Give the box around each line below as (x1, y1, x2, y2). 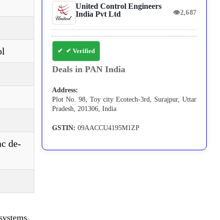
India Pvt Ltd (76, 10, 121, 19)
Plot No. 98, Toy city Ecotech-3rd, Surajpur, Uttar (52, 96, 197, 104)
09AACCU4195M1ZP (76, 124, 140, 132)
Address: (52, 86, 79, 94)
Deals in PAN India (52, 64, 126, 75)
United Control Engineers (76, 2, 162, 11)
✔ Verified (66, 47, 95, 55)
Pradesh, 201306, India (52, 105, 117, 113)
